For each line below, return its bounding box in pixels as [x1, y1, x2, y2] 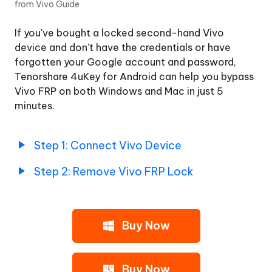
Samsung [15, 3, 59, 15]
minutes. [15, 100, 55, 112]
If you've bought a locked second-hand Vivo [15, 27, 224, 39]
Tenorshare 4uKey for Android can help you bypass [15, 70, 254, 83]
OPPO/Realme [15, 178, 86, 190]
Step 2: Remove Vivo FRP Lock [34, 165, 194, 178]
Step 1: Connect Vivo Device [34, 138, 182, 152]
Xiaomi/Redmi [15, 90, 83, 103]
